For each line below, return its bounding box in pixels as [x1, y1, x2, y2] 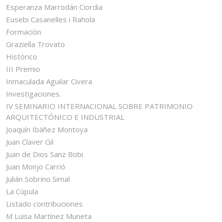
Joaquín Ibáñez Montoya [6, 124, 88, 134]
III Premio [6, 63, 40, 74]
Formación [6, 26, 41, 37]
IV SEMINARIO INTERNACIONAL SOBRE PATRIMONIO [6, 101, 193, 111]
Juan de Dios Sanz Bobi [6, 149, 83, 159]
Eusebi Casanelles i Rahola [6, 14, 95, 24]
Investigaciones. [6, 88, 61, 99]
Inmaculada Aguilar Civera [6, 76, 92, 86]
